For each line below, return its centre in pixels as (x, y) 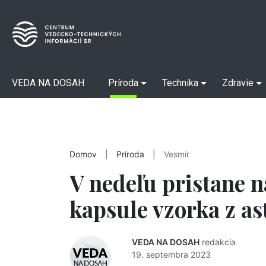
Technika (180, 83)
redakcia (219, 242)
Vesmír (177, 154)
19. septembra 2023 (171, 254)
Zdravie (238, 83)
